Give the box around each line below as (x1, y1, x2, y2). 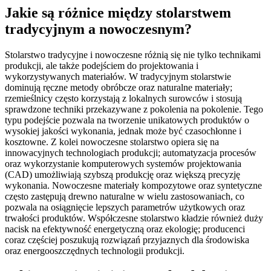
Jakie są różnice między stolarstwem (5, 4, 231, 21)
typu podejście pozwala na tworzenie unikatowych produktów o (5, 114, 249, 125)
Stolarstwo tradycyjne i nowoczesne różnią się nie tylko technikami (5, 49, 261, 60)
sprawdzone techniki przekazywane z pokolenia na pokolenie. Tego (5, 103, 263, 114)
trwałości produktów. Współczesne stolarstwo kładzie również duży (5, 212, 263, 223)
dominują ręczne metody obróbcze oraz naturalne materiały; (5, 82, 232, 93)
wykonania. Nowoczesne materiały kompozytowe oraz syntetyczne (5, 180, 262, 191)
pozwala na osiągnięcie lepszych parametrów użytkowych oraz (5, 201, 245, 212)
